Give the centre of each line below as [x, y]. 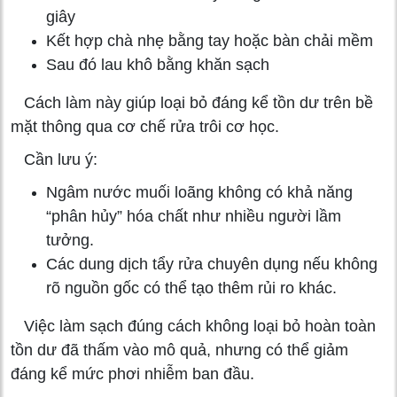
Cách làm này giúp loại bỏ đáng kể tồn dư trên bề [192, 102]
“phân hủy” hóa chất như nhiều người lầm [194, 216]
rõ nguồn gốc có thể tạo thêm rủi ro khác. [191, 288]
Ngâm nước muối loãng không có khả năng [199, 192]
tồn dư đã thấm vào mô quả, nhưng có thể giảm [179, 350]
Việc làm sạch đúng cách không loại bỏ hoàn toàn [193, 326]
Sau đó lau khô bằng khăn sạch [158, 64]
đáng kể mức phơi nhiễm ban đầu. [132, 374]
